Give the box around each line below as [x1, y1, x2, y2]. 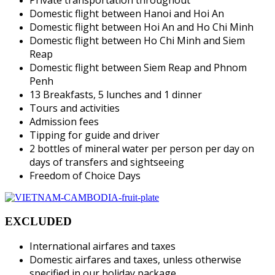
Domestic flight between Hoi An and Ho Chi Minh [29, 20, 254, 34]
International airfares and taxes [29, 239, 176, 254]
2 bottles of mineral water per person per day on [29, 141, 254, 155]
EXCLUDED [5, 214, 72, 228]
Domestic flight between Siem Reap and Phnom [29, 60, 247, 74]
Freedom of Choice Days [29, 168, 141, 182]
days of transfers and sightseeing [29, 155, 184, 169]
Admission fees [29, 114, 99, 128]
